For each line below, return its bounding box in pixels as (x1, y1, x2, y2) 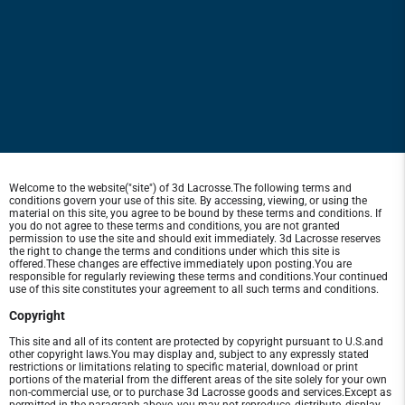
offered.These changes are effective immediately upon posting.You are (9, 258, 352, 271)
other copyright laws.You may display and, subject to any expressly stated (9, 348, 369, 362)
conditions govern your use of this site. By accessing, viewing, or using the (9, 194, 367, 208)
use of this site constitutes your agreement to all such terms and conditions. (9, 283, 379, 297)
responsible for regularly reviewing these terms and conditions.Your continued (9, 270, 388, 284)
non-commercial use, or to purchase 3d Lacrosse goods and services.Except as (9, 386, 391, 400)
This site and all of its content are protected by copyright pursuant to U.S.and (9, 335, 383, 349)
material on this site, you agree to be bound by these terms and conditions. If (9, 207, 381, 221)
